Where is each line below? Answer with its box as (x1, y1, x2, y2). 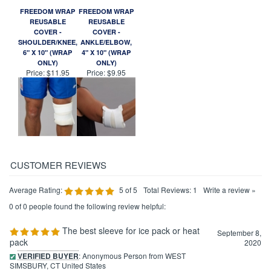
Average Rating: (9, 223, 62, 234)
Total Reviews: (143, 223, 193, 234)
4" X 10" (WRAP (82, 87, 131, 96)
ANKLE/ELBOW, (80, 76, 132, 86)
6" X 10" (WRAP (23, 87, 72, 96)
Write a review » (203, 223, 256, 234)
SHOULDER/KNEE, (18, 76, 77, 86)
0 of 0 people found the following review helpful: (9, 240, 166, 250)
